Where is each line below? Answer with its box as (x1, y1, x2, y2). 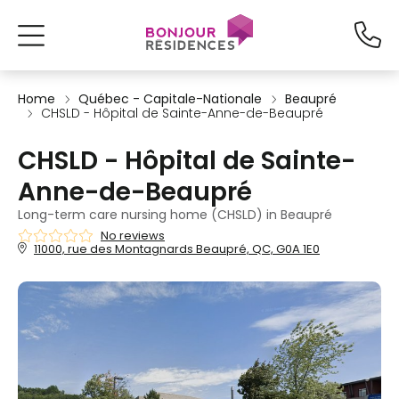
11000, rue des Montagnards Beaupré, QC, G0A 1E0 (34, 240, 320, 257)
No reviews (101, 227, 165, 244)
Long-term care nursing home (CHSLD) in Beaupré (18, 206, 332, 224)
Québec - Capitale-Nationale (78, 90, 262, 108)
